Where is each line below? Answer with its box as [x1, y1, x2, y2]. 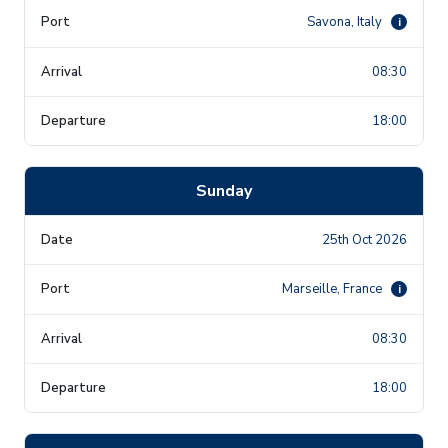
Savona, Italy [307, 12, 385, 31]
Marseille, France [282, 279, 385, 298]
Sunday [196, 179, 252, 202]
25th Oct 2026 [322, 230, 407, 249]
